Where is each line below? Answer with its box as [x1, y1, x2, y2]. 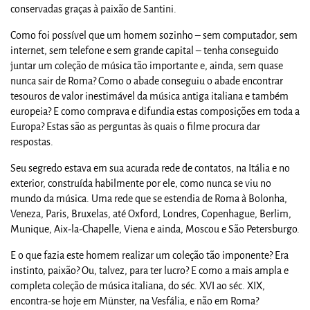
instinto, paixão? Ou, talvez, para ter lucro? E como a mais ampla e [10, 264, 289, 277]
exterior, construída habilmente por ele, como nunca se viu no [10, 176, 271, 190]
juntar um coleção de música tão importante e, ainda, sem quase [10, 59, 283, 73]
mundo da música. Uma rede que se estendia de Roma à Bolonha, [10, 192, 287, 206]
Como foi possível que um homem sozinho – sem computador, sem [10, 28, 298, 42]
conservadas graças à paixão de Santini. [10, 2, 176, 16]
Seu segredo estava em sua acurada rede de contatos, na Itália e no [10, 161, 290, 175]
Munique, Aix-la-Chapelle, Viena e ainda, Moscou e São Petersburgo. [10, 222, 300, 236]
